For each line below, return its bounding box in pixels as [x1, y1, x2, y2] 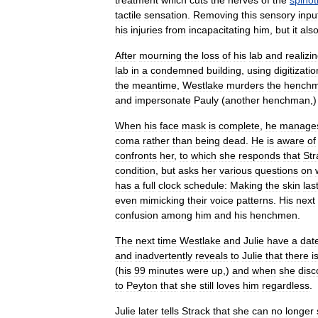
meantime [132, 79, 177, 91]
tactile [115, 9, 141, 21]
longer [285, 305, 314, 317]
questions [255, 165, 298, 176]
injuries [131, 24, 163, 35]
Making [230, 180, 263, 191]
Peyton [126, 280, 158, 291]
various [219, 165, 252, 176]
